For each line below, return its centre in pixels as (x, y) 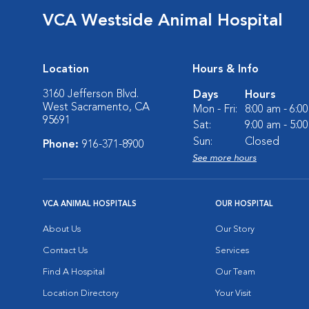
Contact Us (65, 251)
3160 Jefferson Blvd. (91, 94)
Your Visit (233, 293)
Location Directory (81, 293)
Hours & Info (226, 70)
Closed (262, 142)
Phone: (62, 145)
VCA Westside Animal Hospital (163, 21)
